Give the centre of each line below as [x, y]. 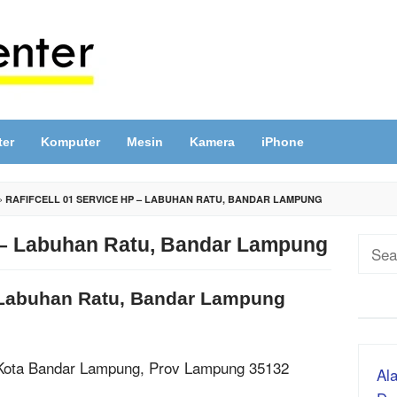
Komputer [70, 142]
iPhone [283, 142]
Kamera [212, 142]
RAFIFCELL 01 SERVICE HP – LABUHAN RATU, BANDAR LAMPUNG [164, 199]
